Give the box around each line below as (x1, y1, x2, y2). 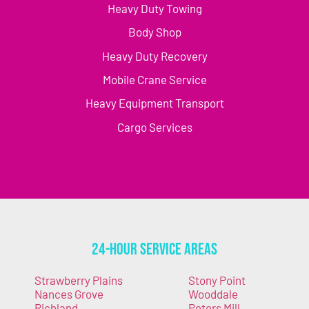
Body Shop (128, 25, 181, 39)
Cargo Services (117, 119, 192, 134)
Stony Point (188, 273, 246, 288)
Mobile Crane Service (102, 72, 207, 86)
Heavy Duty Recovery (101, 48, 208, 63)
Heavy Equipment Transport (85, 96, 224, 110)
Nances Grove (34, 287, 103, 301)
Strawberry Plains (34, 273, 123, 288)
